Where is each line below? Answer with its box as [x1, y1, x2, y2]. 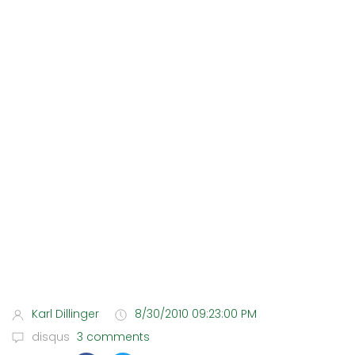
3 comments [74, 329, 150, 345]
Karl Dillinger [32, 306, 99, 322]
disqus [32, 329, 70, 345]
